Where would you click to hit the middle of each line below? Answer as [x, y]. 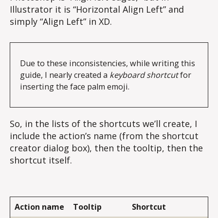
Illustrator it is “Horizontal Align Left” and [97, 9]
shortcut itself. [41, 160]
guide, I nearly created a [65, 75]
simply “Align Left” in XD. [61, 22]
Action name [39, 207]
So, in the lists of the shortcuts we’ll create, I [103, 123]
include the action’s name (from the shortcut [104, 136]
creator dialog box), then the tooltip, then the [106, 148]
